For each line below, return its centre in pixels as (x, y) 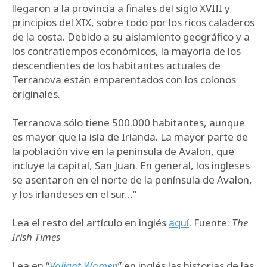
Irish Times (36, 237)
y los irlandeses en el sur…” (74, 194)
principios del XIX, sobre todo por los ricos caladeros (133, 22)
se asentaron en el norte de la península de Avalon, (132, 180)
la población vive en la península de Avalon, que (123, 151)
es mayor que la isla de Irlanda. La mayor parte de (130, 137)
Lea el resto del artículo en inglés (90, 223)
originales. (36, 94)
